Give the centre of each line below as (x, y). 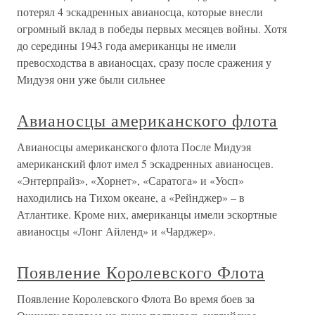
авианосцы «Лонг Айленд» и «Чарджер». (116, 231)
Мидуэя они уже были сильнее (91, 79)
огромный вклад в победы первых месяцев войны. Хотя (152, 28)
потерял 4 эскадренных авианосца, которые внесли (140, 12)
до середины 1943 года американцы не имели (127, 45)
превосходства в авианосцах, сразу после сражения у (144, 62)
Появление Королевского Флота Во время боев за (136, 298)
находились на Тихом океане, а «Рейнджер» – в (131, 197)
